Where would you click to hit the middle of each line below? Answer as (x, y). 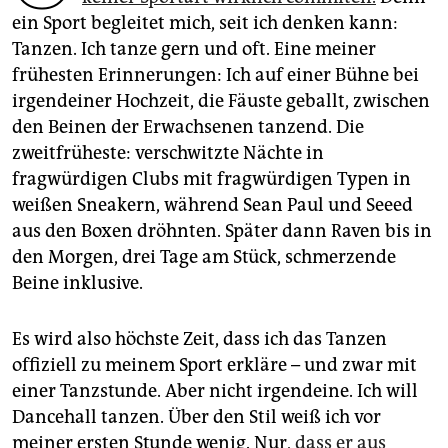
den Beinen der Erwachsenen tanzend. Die (188, 127)
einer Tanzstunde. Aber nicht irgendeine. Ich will (215, 391)
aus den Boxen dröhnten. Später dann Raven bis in (222, 231)
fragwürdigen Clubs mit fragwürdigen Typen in (211, 179)
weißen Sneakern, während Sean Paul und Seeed (212, 205)
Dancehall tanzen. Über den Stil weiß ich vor (196, 417)
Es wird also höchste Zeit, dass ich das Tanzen (199, 339)
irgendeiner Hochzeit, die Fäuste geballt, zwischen (221, 101)
